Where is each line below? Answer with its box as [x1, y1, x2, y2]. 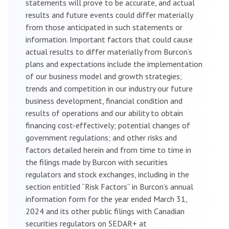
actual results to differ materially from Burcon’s [26, 46, 192, 57]
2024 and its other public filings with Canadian [26, 205, 185, 216]
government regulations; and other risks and [26, 132, 177, 143]
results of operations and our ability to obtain [26, 107, 183, 118]
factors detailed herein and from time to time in [26, 144, 191, 155]
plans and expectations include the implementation [26, 58, 202, 69]
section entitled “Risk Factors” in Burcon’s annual [26, 181, 193, 192]
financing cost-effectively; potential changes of [26, 120, 190, 130]
